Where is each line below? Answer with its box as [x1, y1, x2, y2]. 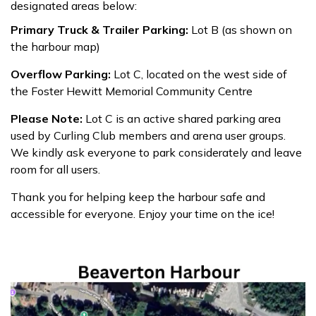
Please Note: [11, 111, 83, 126]
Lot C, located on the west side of [111, 67, 287, 81]
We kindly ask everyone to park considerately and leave [11, 145, 302, 159]
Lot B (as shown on [188, 23, 292, 37]
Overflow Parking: [11, 67, 111, 81]
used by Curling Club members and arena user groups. [11, 128, 286, 142]
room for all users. [11, 162, 100, 176]
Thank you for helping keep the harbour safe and [11, 190, 265, 204]
